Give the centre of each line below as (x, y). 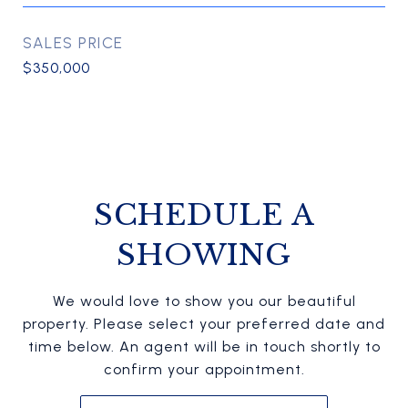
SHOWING (204, 255)
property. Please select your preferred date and (204, 324)
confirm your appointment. (204, 369)
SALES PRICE (73, 43)
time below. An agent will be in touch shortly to (204, 347)
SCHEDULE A (204, 215)
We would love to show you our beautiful (204, 301)
